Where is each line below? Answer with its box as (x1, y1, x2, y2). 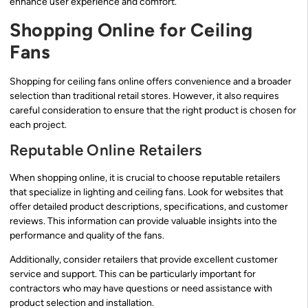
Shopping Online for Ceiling (10, 18, 253, 41)
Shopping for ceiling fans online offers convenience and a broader (10, 75, 291, 87)
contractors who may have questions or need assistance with (10, 283, 272, 295)
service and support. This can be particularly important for (10, 268, 256, 280)
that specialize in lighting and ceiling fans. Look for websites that (10, 186, 283, 198)
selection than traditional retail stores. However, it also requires (10, 89, 279, 102)
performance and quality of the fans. (10, 229, 164, 241)
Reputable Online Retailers (10, 140, 202, 159)
